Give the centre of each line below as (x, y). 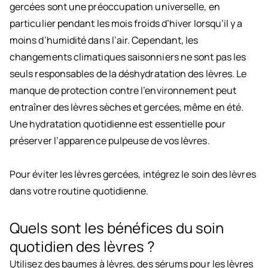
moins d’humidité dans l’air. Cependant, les (104, 40)
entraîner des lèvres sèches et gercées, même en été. (127, 107)
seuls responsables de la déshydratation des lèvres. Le (128, 74)
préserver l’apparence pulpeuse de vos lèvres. (110, 141)
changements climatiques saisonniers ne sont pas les (128, 57)
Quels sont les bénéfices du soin (117, 228)
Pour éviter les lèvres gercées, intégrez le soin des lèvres (133, 174)
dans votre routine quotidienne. (79, 191)
